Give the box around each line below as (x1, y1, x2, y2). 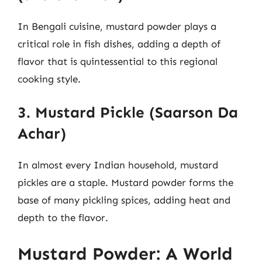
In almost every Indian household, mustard (18, 159, 218, 171)
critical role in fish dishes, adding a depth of (18, 37, 220, 50)
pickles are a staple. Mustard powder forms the (18, 177, 233, 188)
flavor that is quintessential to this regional (18, 55, 218, 67)
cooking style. (18, 73, 81, 85)
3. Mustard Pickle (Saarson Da (18, 104, 238, 122)
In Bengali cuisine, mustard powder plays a (18, 20, 216, 32)
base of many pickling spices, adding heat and (18, 194, 230, 206)
